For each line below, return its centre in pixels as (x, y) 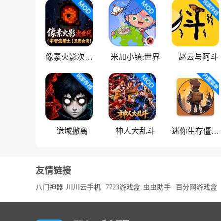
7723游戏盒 (123, 187)
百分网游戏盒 (196, 187)
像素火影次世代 (89, 57)
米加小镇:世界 (135, 57)
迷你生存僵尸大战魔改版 (215, 131)
